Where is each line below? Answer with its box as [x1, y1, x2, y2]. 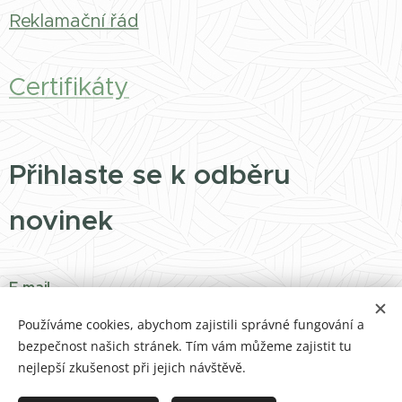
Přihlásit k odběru [139, 368, 260, 385]
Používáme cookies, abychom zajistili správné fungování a [18, 316, 364, 333]
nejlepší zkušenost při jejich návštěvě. [18, 359, 246, 376]
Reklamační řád [9, 10, 139, 32]
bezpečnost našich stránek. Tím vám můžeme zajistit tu [18, 337, 352, 354]
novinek [9, 203, 113, 238]
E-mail [9, 278, 51, 297]
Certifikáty [9, 71, 129, 102]
